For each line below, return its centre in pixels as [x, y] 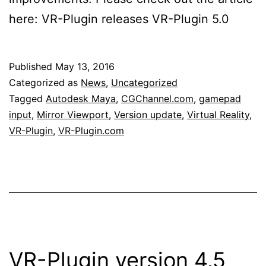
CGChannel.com [157, 99]
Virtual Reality [218, 115]
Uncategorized [144, 83]
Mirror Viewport [73, 115]
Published [32, 67]
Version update [148, 115]
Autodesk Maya [81, 99]
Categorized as [45, 83]
